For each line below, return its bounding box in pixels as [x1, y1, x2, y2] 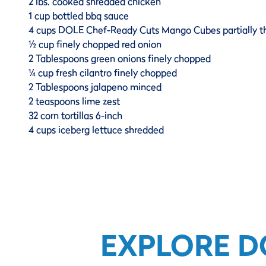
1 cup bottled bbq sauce [28, 8, 129, 23]
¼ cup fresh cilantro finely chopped [28, 65, 177, 80]
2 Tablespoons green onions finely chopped [28, 51, 211, 66]
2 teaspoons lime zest [28, 94, 120, 109]
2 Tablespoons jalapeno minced [28, 80, 161, 94]
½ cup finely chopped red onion [28, 37, 161, 52]
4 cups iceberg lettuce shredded [28, 122, 164, 137]
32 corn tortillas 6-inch [28, 108, 122, 123]
